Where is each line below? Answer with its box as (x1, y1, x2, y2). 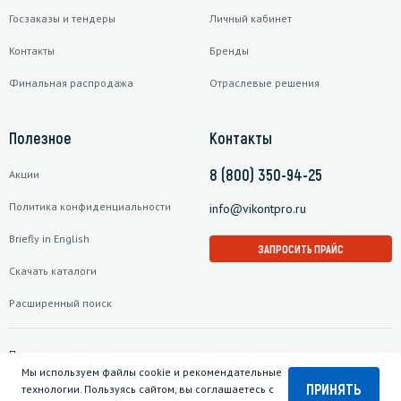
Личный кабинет (209, 12, 292, 26)
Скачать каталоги (9, 264, 97, 278)
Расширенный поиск (9, 296, 112, 311)
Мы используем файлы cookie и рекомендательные (21, 365, 282, 379)
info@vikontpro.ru (209, 200, 306, 218)
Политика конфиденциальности (9, 200, 171, 214)
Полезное (9, 128, 72, 149)
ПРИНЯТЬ (306, 380, 362, 397)
